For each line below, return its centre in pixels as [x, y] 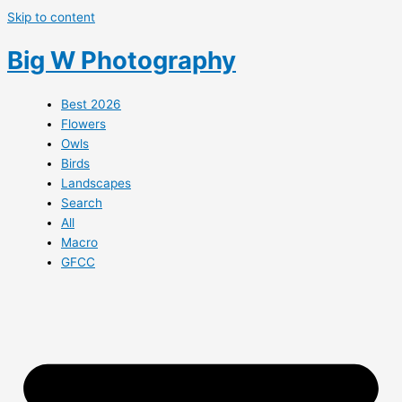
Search [82, 202]
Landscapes [96, 183]
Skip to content [51, 17]
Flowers [83, 123]
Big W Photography [122, 61]
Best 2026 [91, 104]
